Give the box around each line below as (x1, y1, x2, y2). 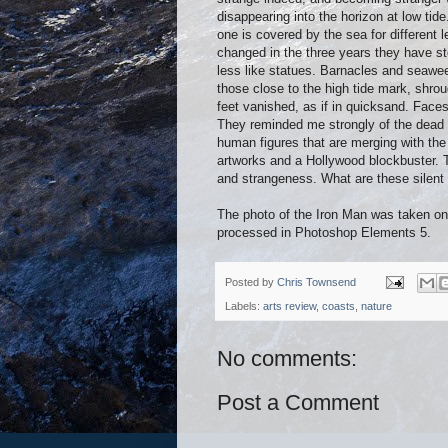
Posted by (225, 275, 277, 288)
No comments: (217, 345, 357, 371)
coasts (322, 299, 355, 312)
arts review (263, 299, 316, 312)
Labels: (225, 299, 263, 312)
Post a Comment (217, 389, 379, 415)
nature (361, 299, 392, 312)
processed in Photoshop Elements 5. (217, 225, 431, 241)
